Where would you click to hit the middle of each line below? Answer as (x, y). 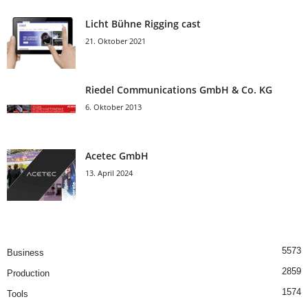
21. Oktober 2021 (115, 41)
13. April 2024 (109, 173)
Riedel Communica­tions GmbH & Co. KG (179, 90)
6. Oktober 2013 (113, 107)
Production (28, 274)
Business (25, 253)
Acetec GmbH (117, 156)
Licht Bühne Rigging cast (143, 24)
